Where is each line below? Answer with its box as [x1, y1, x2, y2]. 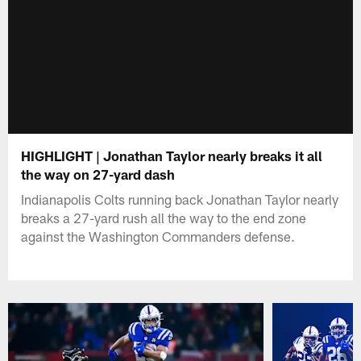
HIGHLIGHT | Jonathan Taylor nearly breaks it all [21, 147, 323, 164]
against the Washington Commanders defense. [21, 227, 296, 244]
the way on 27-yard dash [21, 165, 176, 182]
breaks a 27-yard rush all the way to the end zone [21, 209, 307, 226]
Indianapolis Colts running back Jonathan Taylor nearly [21, 190, 339, 207]
